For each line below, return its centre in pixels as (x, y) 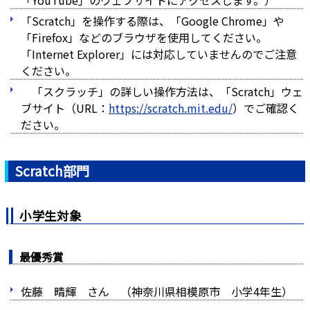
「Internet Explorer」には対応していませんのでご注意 (159, 54)
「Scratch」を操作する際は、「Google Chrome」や (153, 21)
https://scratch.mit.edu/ (171, 108)
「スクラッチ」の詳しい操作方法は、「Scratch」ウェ (162, 91)
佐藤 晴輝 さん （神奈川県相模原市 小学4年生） (157, 291)
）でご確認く (266, 108)
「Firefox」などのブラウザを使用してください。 (144, 37)
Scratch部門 (51, 171)
